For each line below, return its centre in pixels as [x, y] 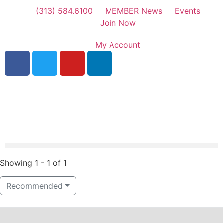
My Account [118, 45]
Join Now [118, 23]
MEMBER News [133, 11]
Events [187, 11]
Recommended [35, 186]
